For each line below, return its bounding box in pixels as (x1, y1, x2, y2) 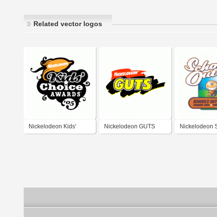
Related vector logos (33, 20, 102, 28)
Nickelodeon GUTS (104, 123, 155, 130)
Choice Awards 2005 (29, 137, 83, 144)
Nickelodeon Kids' (29, 123, 76, 130)
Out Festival (180, 137, 211, 144)
